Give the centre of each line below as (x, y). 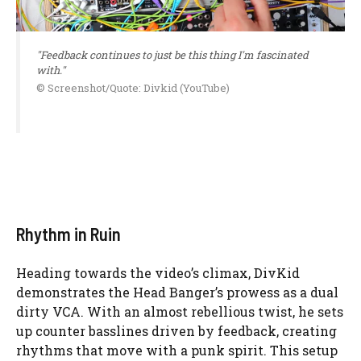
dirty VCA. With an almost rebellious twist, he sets (180, 312)
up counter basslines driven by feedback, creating (176, 331)
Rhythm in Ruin (68, 234)
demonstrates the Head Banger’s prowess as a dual (177, 293)
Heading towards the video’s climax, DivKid (158, 273)
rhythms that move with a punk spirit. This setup (177, 351)
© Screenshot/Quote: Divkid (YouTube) (133, 88)
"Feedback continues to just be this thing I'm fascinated (172, 55)
